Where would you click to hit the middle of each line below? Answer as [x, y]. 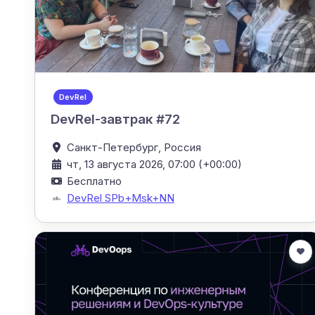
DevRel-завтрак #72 [116, 119]
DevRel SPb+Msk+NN [121, 198]
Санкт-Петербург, [116, 147]
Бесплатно [95, 181]
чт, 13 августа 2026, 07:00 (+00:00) [155, 164]
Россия [183, 147]
